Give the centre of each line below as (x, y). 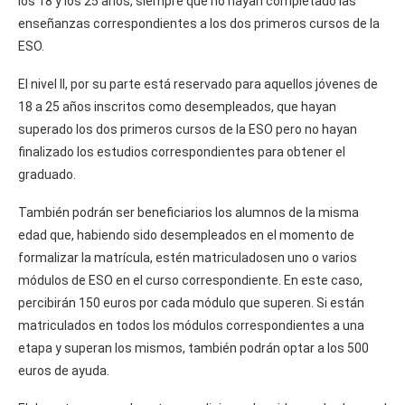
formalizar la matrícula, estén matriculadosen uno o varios (188, 257)
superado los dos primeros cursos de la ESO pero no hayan (188, 129)
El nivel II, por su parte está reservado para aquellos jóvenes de (198, 84)
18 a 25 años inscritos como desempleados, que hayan (177, 106)
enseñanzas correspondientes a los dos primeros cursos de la (199, 23)
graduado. (47, 174)
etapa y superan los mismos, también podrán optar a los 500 (193, 348)
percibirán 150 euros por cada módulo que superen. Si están (191, 302)
